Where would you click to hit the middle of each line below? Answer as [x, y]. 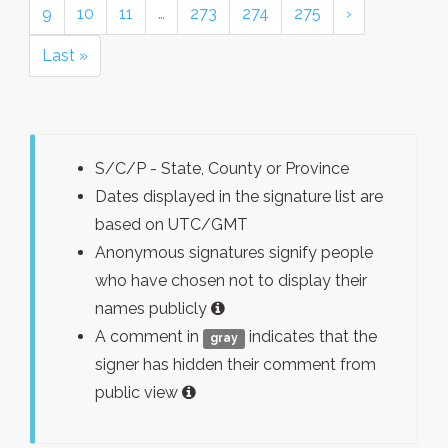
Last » [65, 55]
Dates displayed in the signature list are [239, 196]
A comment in [149, 336]
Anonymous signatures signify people [234, 252]
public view [138, 392]
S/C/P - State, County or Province [222, 168]
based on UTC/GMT [171, 224]
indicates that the [311, 336]
